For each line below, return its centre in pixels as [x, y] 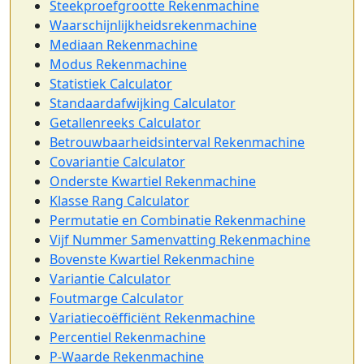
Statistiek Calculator [111, 83]
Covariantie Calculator [117, 161]
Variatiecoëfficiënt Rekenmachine [152, 317]
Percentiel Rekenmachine [128, 337]
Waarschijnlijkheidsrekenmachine [153, 25]
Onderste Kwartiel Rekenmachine [153, 181]
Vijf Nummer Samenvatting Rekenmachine [180, 239]
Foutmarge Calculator [117, 298]
